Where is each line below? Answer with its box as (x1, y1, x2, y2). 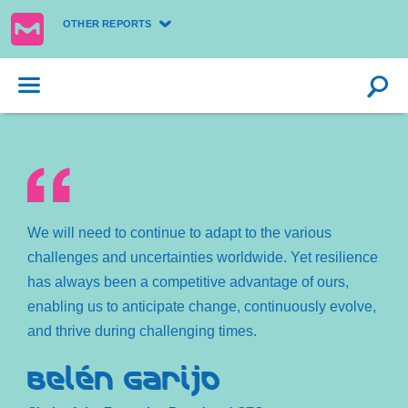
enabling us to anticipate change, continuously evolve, (27, 299, 376, 314)
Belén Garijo (27, 355, 220, 397)
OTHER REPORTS (63, 18, 155, 29)
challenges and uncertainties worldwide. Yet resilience (27, 250, 378, 265)
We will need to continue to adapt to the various (27, 225, 331, 240)
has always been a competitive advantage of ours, (27, 274, 349, 290)
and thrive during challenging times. (27, 323, 257, 339)
